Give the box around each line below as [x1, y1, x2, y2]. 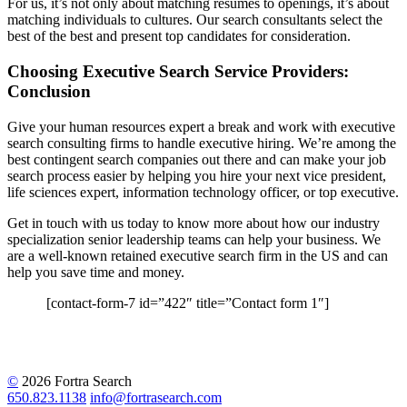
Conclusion [7, 81, 91, 101]
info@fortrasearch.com [90, 389, 222, 405]
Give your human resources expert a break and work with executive [7, 118, 395, 134]
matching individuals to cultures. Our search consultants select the [7, 12, 382, 28]
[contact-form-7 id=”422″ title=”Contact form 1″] [46, 294, 330, 311]
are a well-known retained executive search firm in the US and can [7, 247, 388, 263]
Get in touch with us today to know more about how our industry [7, 214, 380, 231]
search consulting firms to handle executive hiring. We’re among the [7, 134, 396, 151]
